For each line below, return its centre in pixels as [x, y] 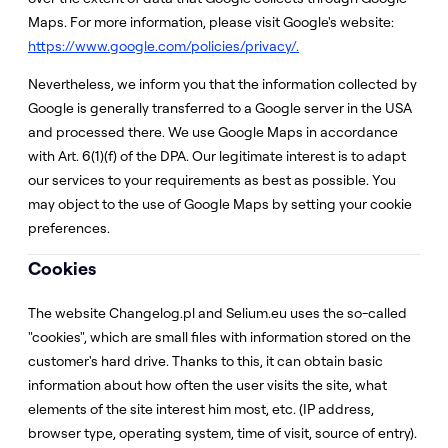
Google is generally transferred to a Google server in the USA [220, 108]
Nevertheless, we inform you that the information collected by [222, 84]
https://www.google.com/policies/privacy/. [163, 46]
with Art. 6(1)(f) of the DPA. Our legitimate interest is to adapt [217, 156]
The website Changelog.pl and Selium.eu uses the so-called [217, 313]
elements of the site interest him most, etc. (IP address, [201, 409]
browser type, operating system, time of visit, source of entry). [222, 433]
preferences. [69, 228]
